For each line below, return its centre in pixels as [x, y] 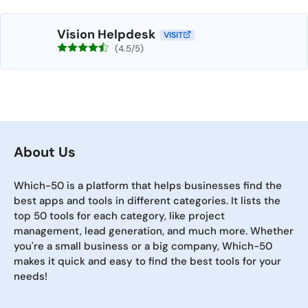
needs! [31, 276]
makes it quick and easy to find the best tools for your [147, 261]
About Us [45, 152]
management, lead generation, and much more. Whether [154, 231]
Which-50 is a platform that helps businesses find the [148, 186]
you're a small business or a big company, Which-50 [143, 246]
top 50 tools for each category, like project [119, 216]
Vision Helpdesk [106, 34]
